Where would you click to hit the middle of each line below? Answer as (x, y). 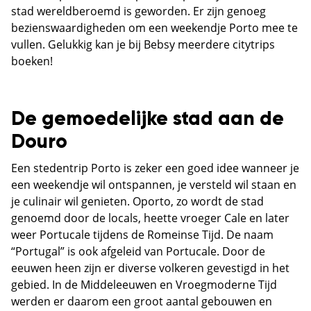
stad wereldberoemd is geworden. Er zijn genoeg (138, 11)
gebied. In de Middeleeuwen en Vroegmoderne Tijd (144, 285)
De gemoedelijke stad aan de (148, 120)
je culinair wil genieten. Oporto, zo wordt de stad (137, 202)
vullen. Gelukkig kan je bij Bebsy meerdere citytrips (143, 45)
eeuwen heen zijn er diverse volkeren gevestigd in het (150, 268)
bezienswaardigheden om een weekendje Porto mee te (154, 28)
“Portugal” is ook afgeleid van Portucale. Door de (138, 252)
